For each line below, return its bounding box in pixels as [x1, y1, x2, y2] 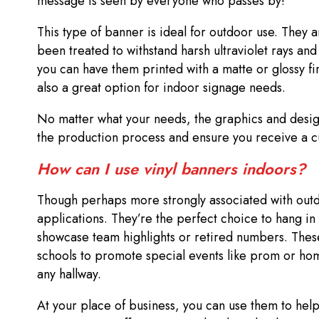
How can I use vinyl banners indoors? [37, 157, 310, 181]
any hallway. [37, 265, 105, 284]
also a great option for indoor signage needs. [37, 78, 289, 98]
